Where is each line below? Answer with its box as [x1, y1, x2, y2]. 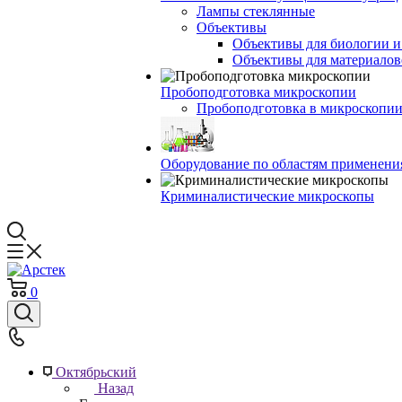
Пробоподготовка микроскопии [161, 84, 356, 100]
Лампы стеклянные [197, 4, 315, 19]
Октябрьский [56, 364, 136, 380]
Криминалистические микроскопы [161, 188, 374, 204]
